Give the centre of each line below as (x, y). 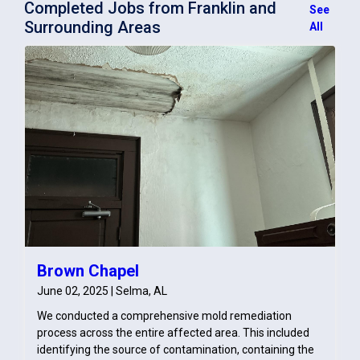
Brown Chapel (88, 270)
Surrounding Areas (92, 27)
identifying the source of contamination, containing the (176, 349)
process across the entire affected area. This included (173, 332)
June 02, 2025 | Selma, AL (102, 290)
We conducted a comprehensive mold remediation (164, 315)
